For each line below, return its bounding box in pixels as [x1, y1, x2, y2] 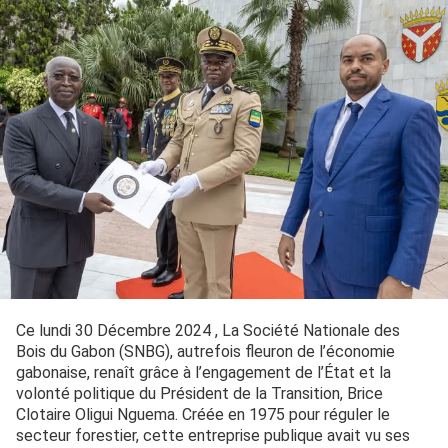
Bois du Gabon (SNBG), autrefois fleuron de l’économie [16, 341, 395, 361]
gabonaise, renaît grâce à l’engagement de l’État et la [16, 362, 391, 382]
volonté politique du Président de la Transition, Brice [16, 383, 383, 403]
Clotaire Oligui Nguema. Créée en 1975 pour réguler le [16, 404, 390, 424]
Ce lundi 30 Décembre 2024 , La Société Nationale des [16, 320, 400, 340]
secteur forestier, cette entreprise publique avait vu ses [16, 425, 410, 445]
